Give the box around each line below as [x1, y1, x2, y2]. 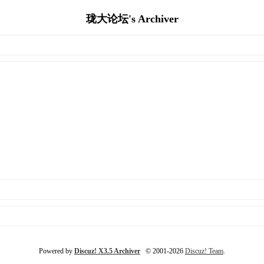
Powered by [39, 246, 74, 255]
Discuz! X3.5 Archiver [74, 246, 140, 255]
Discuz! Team [185, 246, 223, 255]
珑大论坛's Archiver [85, 13, 179, 25]
